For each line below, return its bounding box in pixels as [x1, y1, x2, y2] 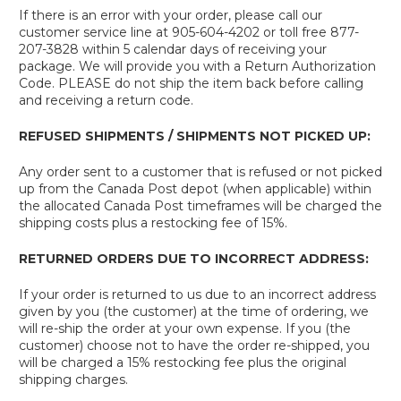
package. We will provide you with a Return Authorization [19, 58, 376, 74]
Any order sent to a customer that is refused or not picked [19, 164, 382, 180]
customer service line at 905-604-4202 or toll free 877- [19, 24, 359, 40]
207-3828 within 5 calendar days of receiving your [19, 41, 327, 57]
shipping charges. [19, 371, 128, 388]
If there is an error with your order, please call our [19, 7, 322, 23]
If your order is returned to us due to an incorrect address [19, 286, 376, 303]
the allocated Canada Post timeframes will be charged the [19, 198, 382, 214]
